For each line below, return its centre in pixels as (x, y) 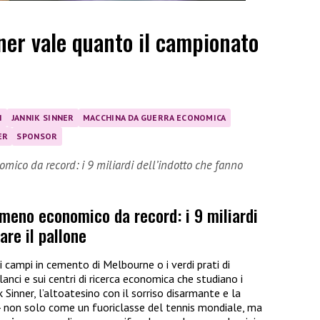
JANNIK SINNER (42, 117)
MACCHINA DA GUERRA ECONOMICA (154, 117)
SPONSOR (37, 136)
